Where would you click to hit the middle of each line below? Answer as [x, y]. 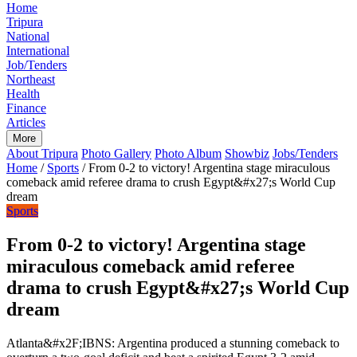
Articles [26, 122]
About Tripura [42, 153]
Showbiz [247, 153]
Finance [26, 108]
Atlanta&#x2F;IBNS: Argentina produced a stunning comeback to [173, 343]
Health [23, 94]
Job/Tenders [37, 65]
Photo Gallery [116, 153]
